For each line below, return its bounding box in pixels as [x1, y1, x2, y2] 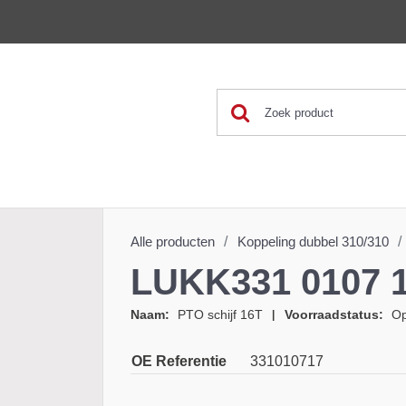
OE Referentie [131, 353, 238, 370]
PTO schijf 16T [181, 306, 268, 323]
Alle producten [130, 233, 230, 250]
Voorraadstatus [291, 306, 391, 323]
